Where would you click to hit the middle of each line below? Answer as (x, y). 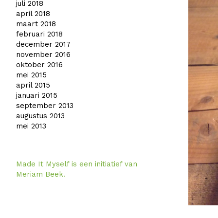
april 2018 (33, 14)
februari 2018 (39, 34)
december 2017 (43, 45)
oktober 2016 (39, 65)
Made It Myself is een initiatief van (76, 164)
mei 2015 (31, 75)
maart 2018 (36, 24)
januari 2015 (36, 96)
